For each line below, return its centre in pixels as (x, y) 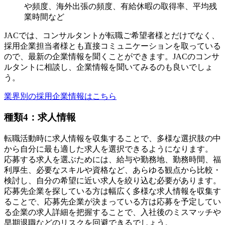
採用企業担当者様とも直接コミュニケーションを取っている (113, 46)
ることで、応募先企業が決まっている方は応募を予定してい (113, 202)
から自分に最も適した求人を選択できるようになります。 (108, 149)
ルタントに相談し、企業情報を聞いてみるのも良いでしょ (108, 67)
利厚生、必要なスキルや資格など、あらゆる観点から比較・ (113, 170)
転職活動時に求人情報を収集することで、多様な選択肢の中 (113, 139)
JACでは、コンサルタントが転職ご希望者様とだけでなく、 (112, 35)
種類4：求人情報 (40, 118)
